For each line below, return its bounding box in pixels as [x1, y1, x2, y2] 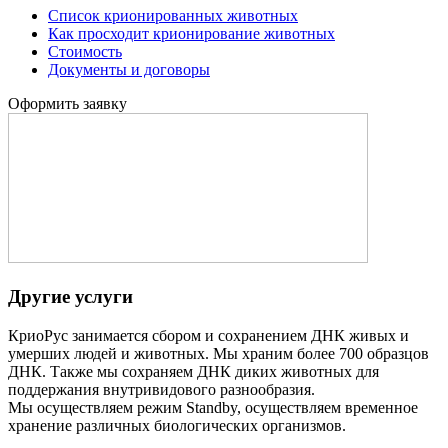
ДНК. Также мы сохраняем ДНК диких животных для [8, 362, 379, 380]
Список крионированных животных [48, 7, 298, 25]
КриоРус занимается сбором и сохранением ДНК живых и [8, 326, 409, 344]
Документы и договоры [48, 61, 210, 79]
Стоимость [48, 43, 122, 61]
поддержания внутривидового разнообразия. [8, 380, 315, 398]
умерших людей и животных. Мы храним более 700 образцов [8, 344, 429, 362]
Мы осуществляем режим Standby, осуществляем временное [8, 398, 418, 416]
